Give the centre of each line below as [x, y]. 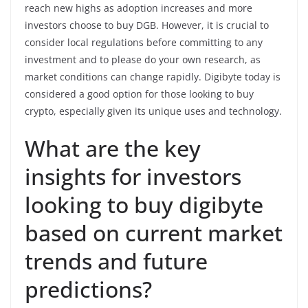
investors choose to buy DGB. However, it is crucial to [147, 25]
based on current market [154, 232]
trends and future [116, 261]
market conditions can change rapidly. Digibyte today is [153, 76]
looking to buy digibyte [144, 204]
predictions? [88, 289]
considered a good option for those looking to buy [139, 93]
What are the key [113, 148]
